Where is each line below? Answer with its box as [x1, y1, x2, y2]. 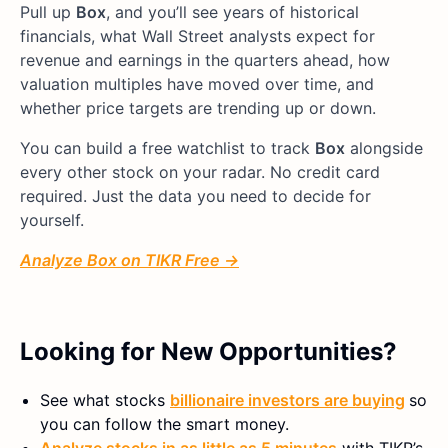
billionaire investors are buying [170, 389, 405, 410]
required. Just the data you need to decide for [20, 185, 371, 206]
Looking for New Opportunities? [20, 336, 397, 366]
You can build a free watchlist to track [20, 137, 315, 158]
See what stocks [40, 389, 170, 410]
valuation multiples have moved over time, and [20, 73, 374, 94]
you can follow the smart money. [40, 413, 289, 434]
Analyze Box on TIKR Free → [20, 249, 239, 270]
